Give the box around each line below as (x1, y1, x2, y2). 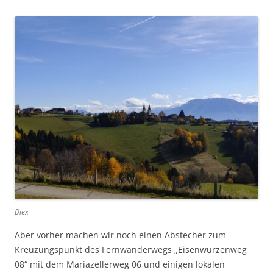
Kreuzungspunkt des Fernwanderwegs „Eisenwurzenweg (15, 244, 247, 256)
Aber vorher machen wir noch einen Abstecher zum (15, 229, 226, 241)
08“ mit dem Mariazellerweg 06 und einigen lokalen (15, 258, 225, 271)
